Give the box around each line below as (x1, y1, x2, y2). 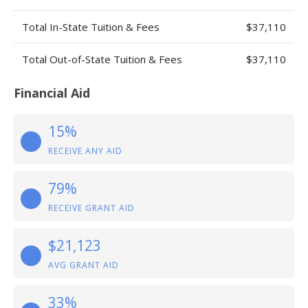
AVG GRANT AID (48, 259, 119, 271)
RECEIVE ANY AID (48, 145, 122, 157)
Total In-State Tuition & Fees (22, 20, 159, 34)
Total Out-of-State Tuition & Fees (22, 52, 182, 66)
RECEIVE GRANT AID (48, 202, 135, 214)
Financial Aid (14, 85, 90, 101)
